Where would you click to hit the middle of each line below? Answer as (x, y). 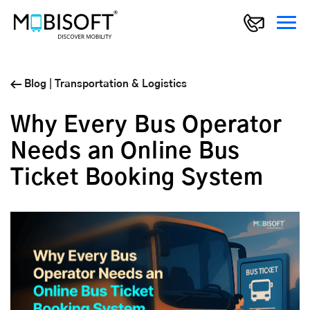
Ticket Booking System (137, 178)
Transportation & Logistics (121, 84)
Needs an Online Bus (126, 152)
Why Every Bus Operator (146, 126)
